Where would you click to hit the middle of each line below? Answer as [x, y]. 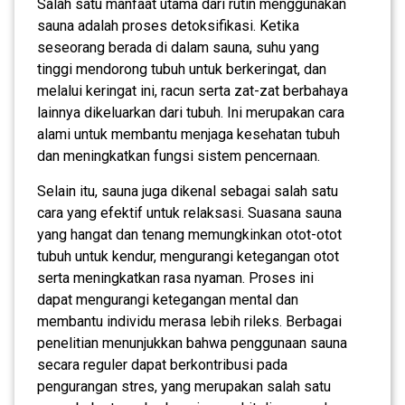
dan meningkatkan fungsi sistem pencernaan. [179, 155]
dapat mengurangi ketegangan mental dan [168, 299]
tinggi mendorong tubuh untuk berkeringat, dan [182, 69]
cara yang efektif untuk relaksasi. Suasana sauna [189, 212]
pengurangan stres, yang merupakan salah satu [184, 386]
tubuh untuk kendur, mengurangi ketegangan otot [188, 256]
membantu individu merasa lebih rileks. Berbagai [189, 321]
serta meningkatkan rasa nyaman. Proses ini [175, 278]
